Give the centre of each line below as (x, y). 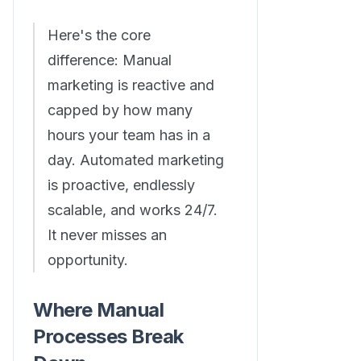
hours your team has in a (129, 135)
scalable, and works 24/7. (133, 210)
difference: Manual (110, 60)
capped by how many (120, 110)
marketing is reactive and (131, 85)
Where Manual (99, 309)
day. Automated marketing (136, 160)
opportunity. (88, 259)
